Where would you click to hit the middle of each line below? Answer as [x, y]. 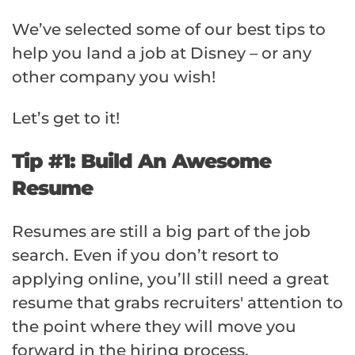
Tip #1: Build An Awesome [141, 161]
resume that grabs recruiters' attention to [177, 303]
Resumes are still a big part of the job [161, 232]
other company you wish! [114, 77]
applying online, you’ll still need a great [170, 279]
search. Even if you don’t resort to [145, 256]
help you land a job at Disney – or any [162, 53]
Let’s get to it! [66, 118]
